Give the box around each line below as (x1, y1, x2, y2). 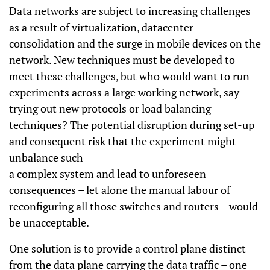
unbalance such (9, 150, 83, 165)
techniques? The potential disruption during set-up (9, 118, 254, 132)
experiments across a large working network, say (9, 85, 239, 99)
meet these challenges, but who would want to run (9, 69, 250, 83)
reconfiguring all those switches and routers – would (9, 199, 258, 213)
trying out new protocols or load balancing (9, 101, 211, 116)
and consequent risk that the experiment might (9, 134, 236, 148)
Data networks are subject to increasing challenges (9, 4, 251, 18)
